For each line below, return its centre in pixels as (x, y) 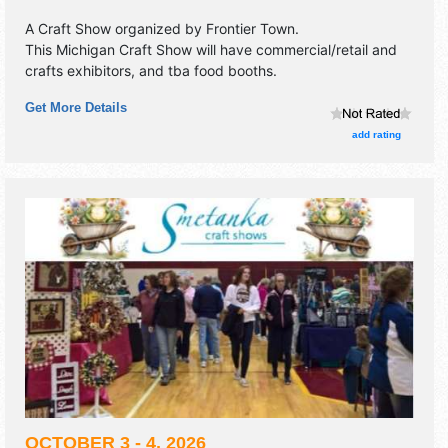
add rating (376, 134)
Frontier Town (250, 29)
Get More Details (76, 108)
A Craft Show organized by (115, 29)
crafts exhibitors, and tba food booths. (151, 71)
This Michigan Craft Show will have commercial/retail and (211, 50)
